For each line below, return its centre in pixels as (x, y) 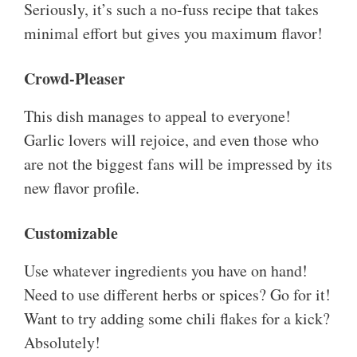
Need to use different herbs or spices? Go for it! (177, 295)
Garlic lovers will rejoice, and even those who (171, 140)
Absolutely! (62, 343)
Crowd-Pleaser (75, 79)
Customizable (71, 233)
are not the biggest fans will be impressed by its (178, 164)
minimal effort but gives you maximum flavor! (173, 33)
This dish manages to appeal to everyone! (157, 116)
